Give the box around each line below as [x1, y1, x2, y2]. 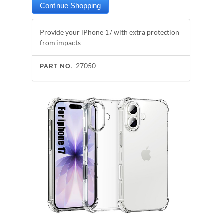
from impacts [40, 38, 81, 47]
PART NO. [40, 62, 73, 70]
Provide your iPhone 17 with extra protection [40, 28, 179, 36]
